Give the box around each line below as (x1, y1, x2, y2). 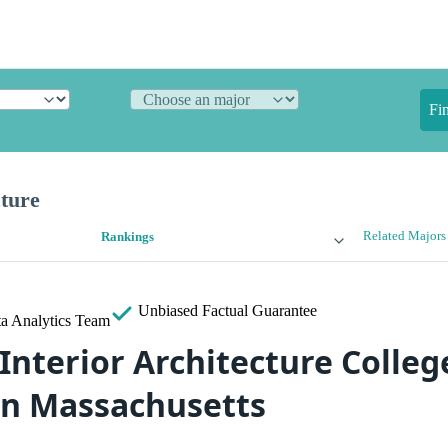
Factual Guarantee (202, 302, 317, 320)
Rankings (101, 230, 155, 245)
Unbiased (134, 302, 202, 320)
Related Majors (362, 229, 446, 244)
